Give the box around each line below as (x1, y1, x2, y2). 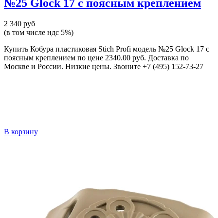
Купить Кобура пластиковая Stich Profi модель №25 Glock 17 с (4, 45, 209, 54)
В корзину (4, 127, 38, 136)
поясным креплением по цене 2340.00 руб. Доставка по (4, 54, 189, 62)
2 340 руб (4, 19, 35, 28)
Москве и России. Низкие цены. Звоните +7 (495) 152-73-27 (4, 62, 203, 71)
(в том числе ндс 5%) (4, 28, 73, 37)
